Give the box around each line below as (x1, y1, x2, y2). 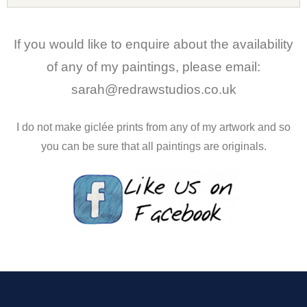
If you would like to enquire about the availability (14, 36, 293, 51)
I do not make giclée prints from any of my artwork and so (16, 121, 291, 133)
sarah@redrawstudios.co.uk (71, 82, 236, 97)
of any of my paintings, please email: (47, 59, 260, 74)
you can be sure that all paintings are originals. (40, 140, 267, 152)
